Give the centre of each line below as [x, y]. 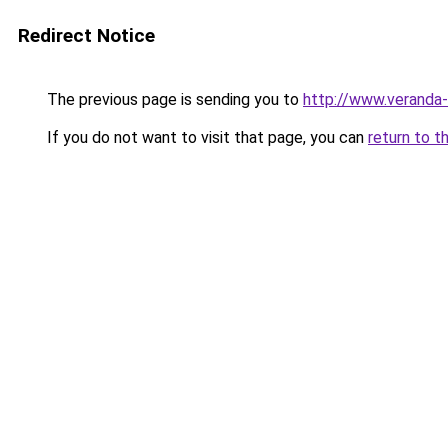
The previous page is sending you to [173, 99]
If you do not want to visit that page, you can [205, 137]
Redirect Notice [86, 35]
